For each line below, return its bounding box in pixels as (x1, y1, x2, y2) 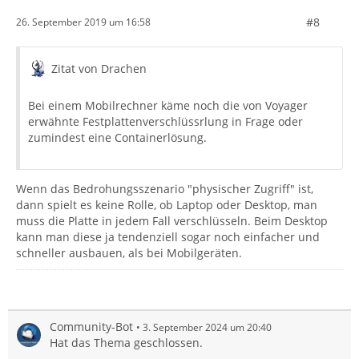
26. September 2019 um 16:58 (16, 15, 151, 30)
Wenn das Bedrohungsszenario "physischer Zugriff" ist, (16, 180, 313, 196)
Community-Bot (50, 318, 133, 334)
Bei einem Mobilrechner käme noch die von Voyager (28, 97, 308, 113)
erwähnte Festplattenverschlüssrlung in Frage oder (28, 113, 303, 129)
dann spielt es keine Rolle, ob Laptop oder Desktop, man (16, 196, 317, 212)
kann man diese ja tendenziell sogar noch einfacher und (16, 228, 320, 244)
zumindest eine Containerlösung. (28, 129, 207, 145)
